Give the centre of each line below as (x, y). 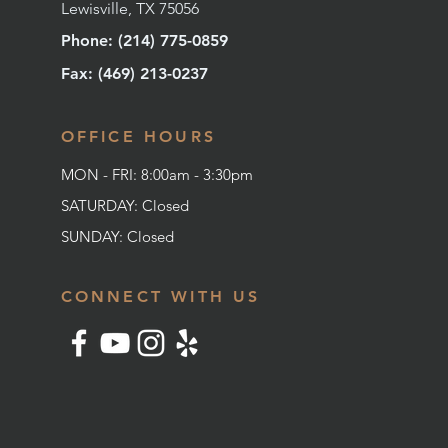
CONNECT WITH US (160, 296)
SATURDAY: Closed (124, 205)
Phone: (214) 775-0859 (144, 40)
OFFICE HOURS (138, 136)
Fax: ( (81, 73)
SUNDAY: (93, 236)
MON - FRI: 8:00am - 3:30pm (156, 174)
